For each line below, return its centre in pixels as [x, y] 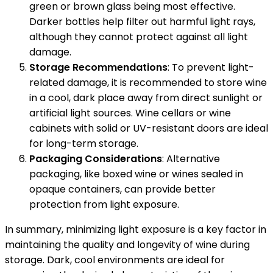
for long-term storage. [84, 143]
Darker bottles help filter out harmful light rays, [142, 21]
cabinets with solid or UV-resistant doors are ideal [149, 128]
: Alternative [191, 158]
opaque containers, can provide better [122, 189]
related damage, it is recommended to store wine [148, 82]
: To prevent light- [211, 67]
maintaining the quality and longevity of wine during [127, 244]
